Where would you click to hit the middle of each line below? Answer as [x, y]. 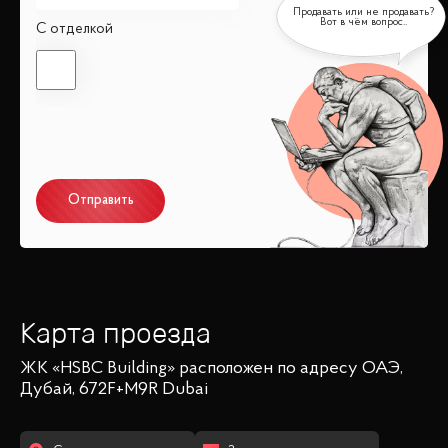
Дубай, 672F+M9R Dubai [114, 389]
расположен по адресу [268, 368]
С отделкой [74, 30]
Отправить [100, 201]
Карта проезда [115, 333]
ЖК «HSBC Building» [97, 368]
